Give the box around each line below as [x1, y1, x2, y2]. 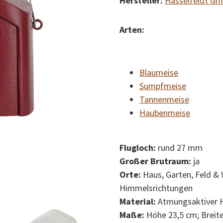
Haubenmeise [139, 107, 190, 118]
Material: [119, 196, 156, 207]
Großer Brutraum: [119, 155, 191, 167]
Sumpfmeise [139, 80, 186, 92]
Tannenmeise [139, 94, 189, 105]
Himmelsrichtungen [119, 182, 193, 194]
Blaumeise [139, 67, 178, 78]
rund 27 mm [158, 142, 203, 153]
